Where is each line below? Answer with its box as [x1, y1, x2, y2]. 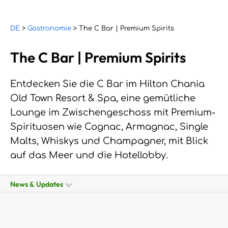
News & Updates [10, 179, 66, 188]
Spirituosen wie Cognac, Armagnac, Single [10, 122, 208, 132]
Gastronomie [27, 25, 71, 33]
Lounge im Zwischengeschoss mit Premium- [10, 107, 215, 118]
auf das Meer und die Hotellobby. [10, 150, 168, 161]
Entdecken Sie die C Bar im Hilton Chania [10, 79, 205, 90]
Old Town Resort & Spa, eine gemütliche [10, 93, 195, 104]
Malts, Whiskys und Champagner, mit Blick [10, 136, 208, 147]
